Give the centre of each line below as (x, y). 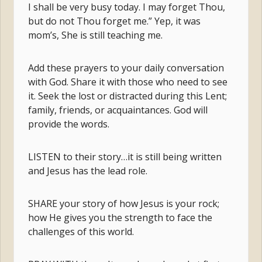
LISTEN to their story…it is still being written (125, 156)
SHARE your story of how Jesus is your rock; (124, 203)
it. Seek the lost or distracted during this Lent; (128, 96)
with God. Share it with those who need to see (128, 82)
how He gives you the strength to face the (120, 217)
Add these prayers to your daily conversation (126, 68)
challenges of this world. (81, 231)
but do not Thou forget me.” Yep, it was (115, 21)
